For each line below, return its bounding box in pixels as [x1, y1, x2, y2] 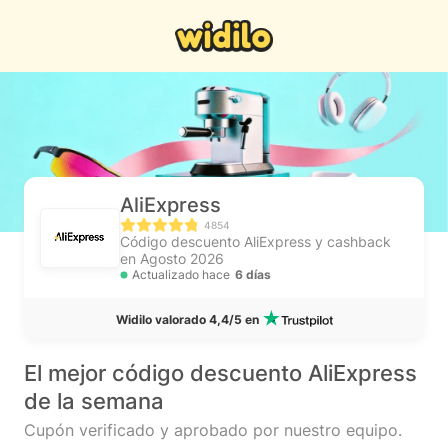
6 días [235, 267, 271, 282]
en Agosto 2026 [120, 250, 224, 267]
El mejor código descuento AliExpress [24, 360, 417, 386]
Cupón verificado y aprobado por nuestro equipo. [24, 420, 402, 440]
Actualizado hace [132, 267, 230, 282]
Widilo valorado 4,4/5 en [115, 312, 259, 328]
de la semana [24, 388, 164, 414]
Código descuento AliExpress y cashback [120, 233, 391, 250]
